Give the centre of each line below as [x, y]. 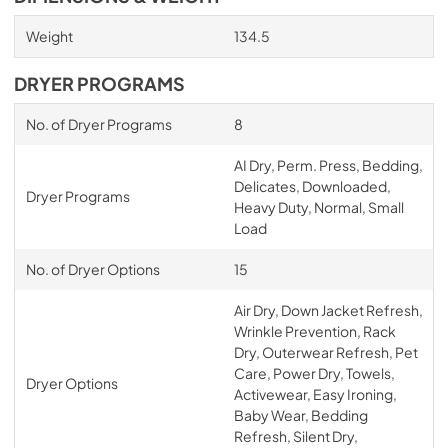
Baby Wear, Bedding [300, 414]
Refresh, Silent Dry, [295, 435]
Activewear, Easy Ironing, [315, 393]
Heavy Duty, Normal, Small [318, 206]
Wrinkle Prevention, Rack [314, 330]
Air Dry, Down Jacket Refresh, [328, 309]
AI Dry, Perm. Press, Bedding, [328, 164]
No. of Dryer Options [92, 268]
